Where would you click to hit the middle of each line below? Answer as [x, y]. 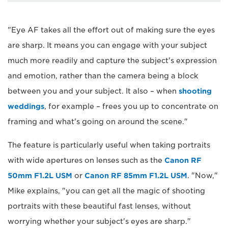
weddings [26, 107]
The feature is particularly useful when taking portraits [109, 145]
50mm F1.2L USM [40, 176]
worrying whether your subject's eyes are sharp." [99, 222]
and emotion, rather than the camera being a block [103, 76]
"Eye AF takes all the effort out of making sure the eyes [111, 30]
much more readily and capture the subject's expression [112, 61]
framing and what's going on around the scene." [98, 122]
